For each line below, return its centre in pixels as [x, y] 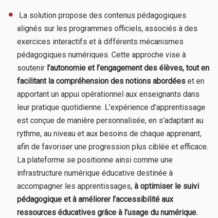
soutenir [32, 68]
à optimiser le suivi [167, 186]
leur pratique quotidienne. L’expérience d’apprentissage [111, 107]
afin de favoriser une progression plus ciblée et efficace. [113, 146]
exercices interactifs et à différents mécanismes [100, 41]
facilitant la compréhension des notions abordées [101, 81]
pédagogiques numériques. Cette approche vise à [101, 54]
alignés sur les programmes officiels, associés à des [107, 28]
